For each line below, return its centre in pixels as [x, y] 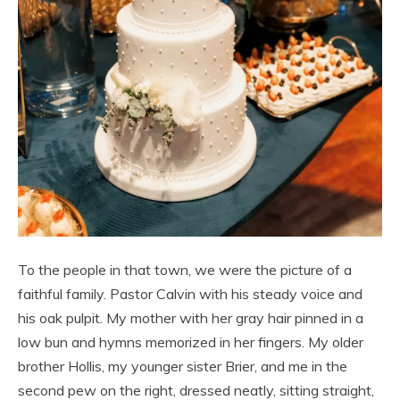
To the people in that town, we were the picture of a [185, 270]
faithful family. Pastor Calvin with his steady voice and [190, 294]
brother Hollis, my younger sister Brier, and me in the [183, 367]
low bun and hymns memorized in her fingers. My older [191, 342]
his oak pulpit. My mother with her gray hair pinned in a [191, 318]
